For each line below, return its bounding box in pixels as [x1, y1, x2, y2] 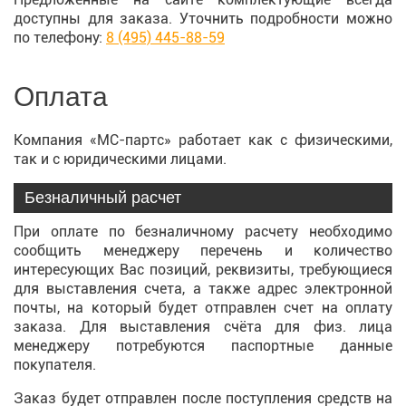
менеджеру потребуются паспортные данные [14, 337, 392, 354]
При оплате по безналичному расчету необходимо [14, 223, 392, 240]
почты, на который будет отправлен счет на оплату [14, 299, 392, 316]
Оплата [14, 82, 108, 111]
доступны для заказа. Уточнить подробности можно [14, 10, 392, 27]
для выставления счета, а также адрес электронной [14, 280, 392, 297]
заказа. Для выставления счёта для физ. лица [14, 318, 392, 335]
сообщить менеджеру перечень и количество [14, 242, 392, 259]
